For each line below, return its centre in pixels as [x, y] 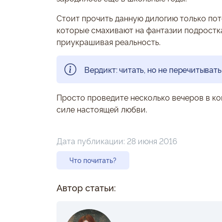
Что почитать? [93, 160]
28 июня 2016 [152, 141]
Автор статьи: [86, 187]
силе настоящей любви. [102, 109]
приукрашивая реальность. [109, 42]
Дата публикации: [92, 141]
